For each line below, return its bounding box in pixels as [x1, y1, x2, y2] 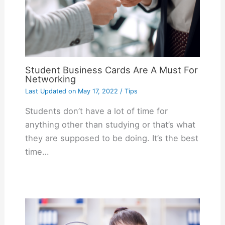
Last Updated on [25, 87, 76, 95]
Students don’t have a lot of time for [25, 106, 168, 117]
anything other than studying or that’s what [25, 120, 195, 130]
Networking [25, 73, 76, 84]
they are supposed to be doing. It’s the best [25, 133, 198, 144]
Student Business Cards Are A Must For [25, 64, 198, 75]
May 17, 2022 [75, 87, 118, 95]
